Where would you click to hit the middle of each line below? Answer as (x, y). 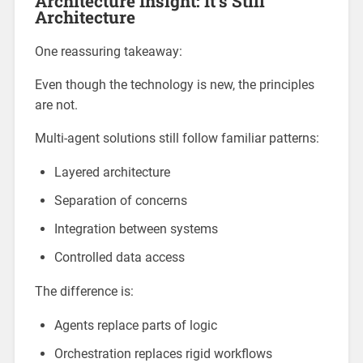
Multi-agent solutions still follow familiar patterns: (177, 139)
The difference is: (84, 292)
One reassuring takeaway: (108, 52)
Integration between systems (136, 229)
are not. (56, 105)
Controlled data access (119, 258)
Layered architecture (112, 173)
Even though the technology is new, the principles (174, 85)
